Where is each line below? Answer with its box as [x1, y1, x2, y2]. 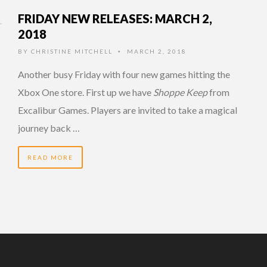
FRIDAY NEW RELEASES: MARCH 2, [18, 11, 212, 26]
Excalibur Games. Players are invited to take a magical [18, 104, 237, 116]
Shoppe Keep [153, 86, 207, 98]
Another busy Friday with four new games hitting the [18, 68, 230, 80]
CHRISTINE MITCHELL [31, 47, 113, 55]
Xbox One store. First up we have [18, 86, 153, 98]
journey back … [18, 122, 80, 133]
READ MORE [27, 153, 73, 161]
